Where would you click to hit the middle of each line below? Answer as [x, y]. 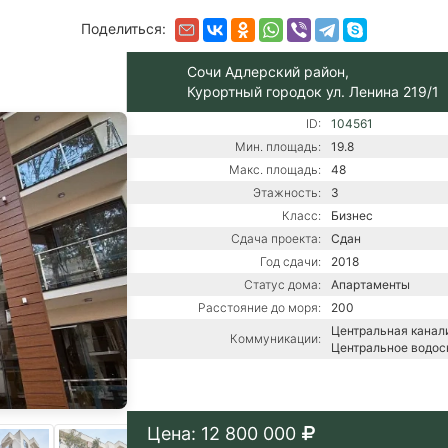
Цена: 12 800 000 [221, 434]
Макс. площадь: [274, 170]
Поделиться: [125, 29]
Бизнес [351, 216]
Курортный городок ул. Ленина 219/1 [312, 92]
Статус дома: [282, 285]
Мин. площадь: [277, 147]
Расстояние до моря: [259, 308]
